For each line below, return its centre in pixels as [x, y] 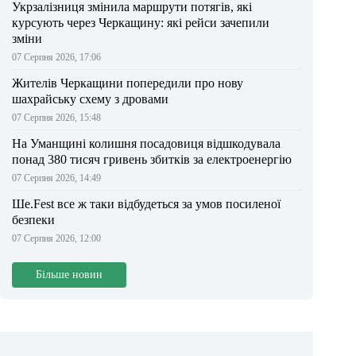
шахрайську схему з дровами [90, 99]
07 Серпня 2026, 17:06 [56, 58]
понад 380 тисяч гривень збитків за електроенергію [152, 160]
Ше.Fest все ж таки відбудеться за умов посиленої [146, 204]
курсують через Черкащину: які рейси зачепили [141, 23]
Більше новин [69, 275]
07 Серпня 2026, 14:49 [56, 178]
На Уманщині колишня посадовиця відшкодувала [146, 144]
